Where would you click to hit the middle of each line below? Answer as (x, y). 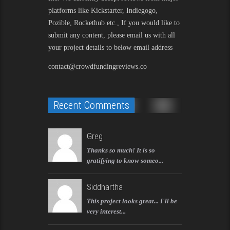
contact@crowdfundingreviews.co (98, 66)
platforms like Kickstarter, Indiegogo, (103, 10)
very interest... (106, 211)
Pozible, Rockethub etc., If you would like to (114, 23)
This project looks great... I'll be (132, 201)
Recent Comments (91, 105)
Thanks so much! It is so (121, 150)
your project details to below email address (110, 47)
